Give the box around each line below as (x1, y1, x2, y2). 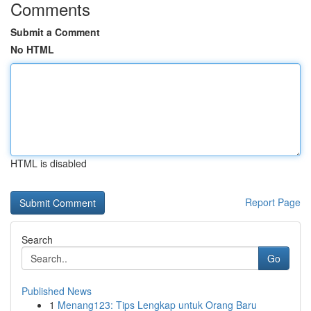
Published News (22, 284, 92, 298)
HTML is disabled (10, 156, 87, 170)
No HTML (10, 42, 54, 56)
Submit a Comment (10, 25, 100, 39)
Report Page (245, 195, 301, 209)
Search (22, 233, 53, 246)
